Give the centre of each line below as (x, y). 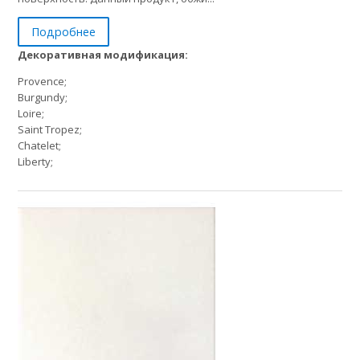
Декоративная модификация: (103, 54)
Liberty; (36, 161)
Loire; (31, 113)
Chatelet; (40, 145)
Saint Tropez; (50, 129)
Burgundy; (43, 97)
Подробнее (64, 31)
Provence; (43, 81)
